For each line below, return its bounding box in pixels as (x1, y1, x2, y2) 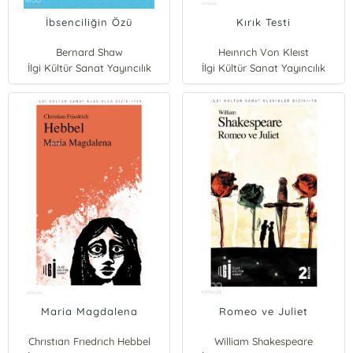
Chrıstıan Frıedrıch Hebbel (28, 335, 150, 347)
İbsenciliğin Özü (46, 16, 133, 28)
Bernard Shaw (55, 46, 123, 58)
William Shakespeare (214, 335, 314, 347)
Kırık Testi (236, 16, 292, 28)
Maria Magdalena (40, 305, 138, 318)
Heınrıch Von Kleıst (218, 46, 310, 58)
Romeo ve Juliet (219, 305, 309, 318)
